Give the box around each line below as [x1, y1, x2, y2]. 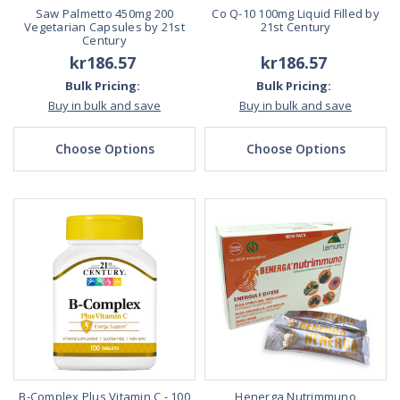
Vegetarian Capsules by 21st [24, 19, 185, 36]
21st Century [260, 19, 331, 36]
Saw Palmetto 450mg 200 [35, 5, 174, 22]
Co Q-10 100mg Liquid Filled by [212, 5, 379, 22]
